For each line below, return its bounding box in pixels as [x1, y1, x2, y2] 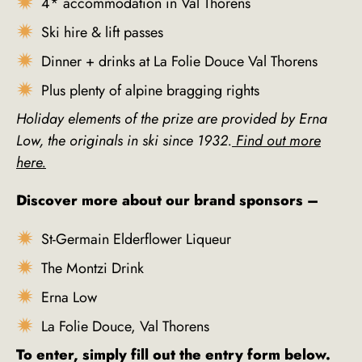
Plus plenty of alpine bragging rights [41, 80, 259, 102]
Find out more [236, 130, 321, 152]
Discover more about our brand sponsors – [16, 190, 322, 212]
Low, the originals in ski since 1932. [16, 130, 232, 152]
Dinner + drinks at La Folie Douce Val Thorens [41, 51, 318, 73]
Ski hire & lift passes [41, 22, 163, 44]
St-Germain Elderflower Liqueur [41, 229, 231, 250]
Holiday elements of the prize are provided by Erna [16, 108, 327, 130]
